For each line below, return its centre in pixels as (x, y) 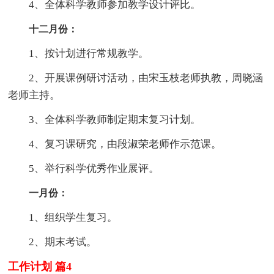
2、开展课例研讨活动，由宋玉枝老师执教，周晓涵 (136, 78)
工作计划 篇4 (40, 266)
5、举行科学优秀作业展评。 (84, 168)
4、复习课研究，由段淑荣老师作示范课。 (115, 144)
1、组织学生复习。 (63, 217)
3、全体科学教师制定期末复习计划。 (105, 119)
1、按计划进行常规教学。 (79, 53)
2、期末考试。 (53, 242)
